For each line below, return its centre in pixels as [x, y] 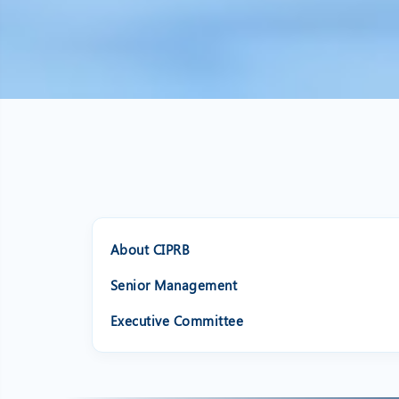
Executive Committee [177, 321]
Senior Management [174, 285]
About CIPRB [150, 250]
